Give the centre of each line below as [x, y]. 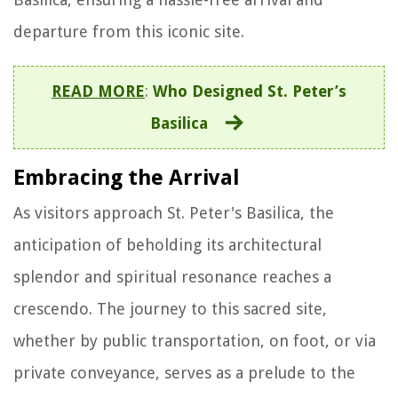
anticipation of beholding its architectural [167, 244]
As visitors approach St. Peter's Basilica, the [174, 212]
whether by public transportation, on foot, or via [195, 340]
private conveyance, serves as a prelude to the [184, 372]
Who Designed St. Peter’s [250, 91]
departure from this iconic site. [129, 31]
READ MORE [98, 91]
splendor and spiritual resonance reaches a [172, 276]
